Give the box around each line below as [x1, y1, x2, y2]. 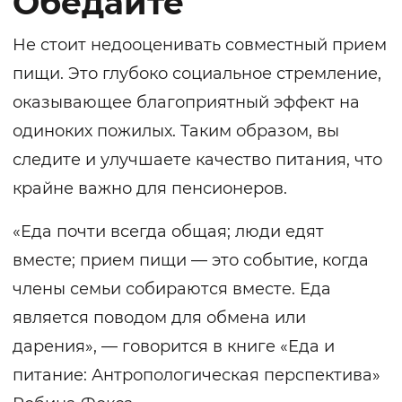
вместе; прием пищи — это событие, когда [13, 250, 369, 271]
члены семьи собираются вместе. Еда [13, 279, 331, 300]
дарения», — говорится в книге [13, 336, 280, 357]
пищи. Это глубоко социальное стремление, [13, 64, 381, 84]
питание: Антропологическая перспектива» [13, 365, 380, 386]
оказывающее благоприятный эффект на [13, 92, 360, 113]
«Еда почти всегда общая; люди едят [13, 222, 324, 242]
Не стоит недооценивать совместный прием [13, 35, 387, 56]
